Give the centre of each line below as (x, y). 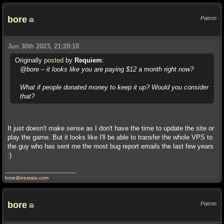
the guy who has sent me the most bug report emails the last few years (110, 146)
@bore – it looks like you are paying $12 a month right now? (107, 69)
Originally (29, 60)
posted (54, 60)
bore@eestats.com (27, 178)
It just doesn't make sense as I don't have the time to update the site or (111, 128)
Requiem (88, 60)
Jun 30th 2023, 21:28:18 (43, 46)
